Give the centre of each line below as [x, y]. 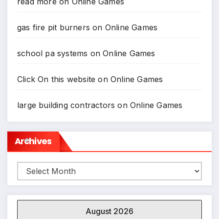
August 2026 [109, 211]
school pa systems [53, 53]
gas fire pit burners [54, 27]
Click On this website [56, 79]
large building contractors [66, 105]
